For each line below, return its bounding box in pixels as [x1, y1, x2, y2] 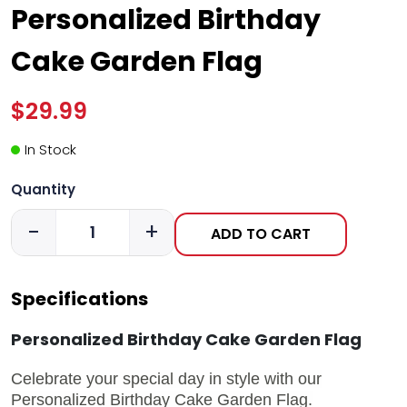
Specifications [11, 285, 148, 312]
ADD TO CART [211, 223, 311, 244]
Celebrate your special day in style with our [11, 369, 322, 388]
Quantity [11, 179, 75, 199]
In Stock [25, 139, 76, 159]
